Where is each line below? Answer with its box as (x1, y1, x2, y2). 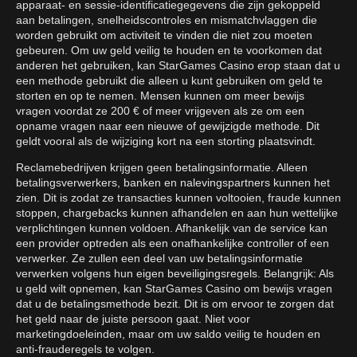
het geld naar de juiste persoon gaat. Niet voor (16, 312, 250, 326)
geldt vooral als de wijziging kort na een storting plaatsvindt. (16, 135, 316, 148)
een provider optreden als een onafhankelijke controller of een (16, 237, 329, 250)
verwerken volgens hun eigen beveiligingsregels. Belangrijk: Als (16, 267, 334, 280)
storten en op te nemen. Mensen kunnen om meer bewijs (16, 89, 304, 103)
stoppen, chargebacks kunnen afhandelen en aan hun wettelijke (16, 206, 338, 220)
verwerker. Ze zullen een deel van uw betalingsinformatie (16, 252, 303, 265)
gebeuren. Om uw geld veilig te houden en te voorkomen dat (16, 44, 322, 57)
